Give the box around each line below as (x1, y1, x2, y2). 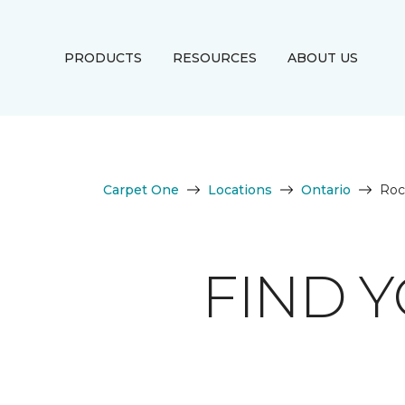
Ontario (301, 182, 351, 198)
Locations (208, 182, 272, 198)
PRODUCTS (63, 49, 142, 66)
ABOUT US (287, 49, 358, 66)
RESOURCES (172, 49, 257, 66)
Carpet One (103, 182, 179, 198)
